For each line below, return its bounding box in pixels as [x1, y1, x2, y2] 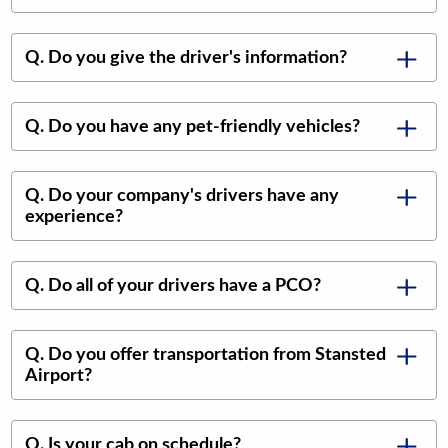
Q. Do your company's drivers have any [25, 187, 340, 205]
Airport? [25, 367, 93, 385]
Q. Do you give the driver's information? [25, 49, 348, 67]
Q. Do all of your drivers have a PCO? [25, 277, 322, 295]
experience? [25, 208, 124, 226]
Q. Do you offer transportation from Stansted [25, 346, 387, 364]
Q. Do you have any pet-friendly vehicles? [25, 118, 361, 136]
